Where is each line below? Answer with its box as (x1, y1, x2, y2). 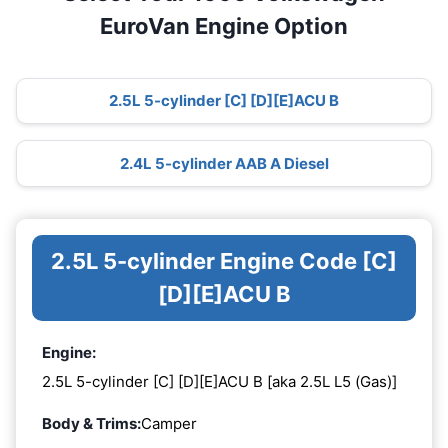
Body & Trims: (42, 414, 141, 434)
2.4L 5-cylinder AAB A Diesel (119, 153, 329, 173)
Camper (141, 414, 197, 434)
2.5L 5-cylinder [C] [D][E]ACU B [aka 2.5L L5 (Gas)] (42, 372, 397, 392)
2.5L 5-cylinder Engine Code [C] (51, 247, 397, 274)
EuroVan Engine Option (100, 13, 348, 39)
